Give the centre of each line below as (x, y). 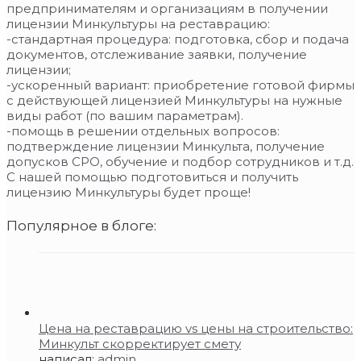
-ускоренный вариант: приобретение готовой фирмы (180, 85)
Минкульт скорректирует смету (140, 343)
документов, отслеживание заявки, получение (157, 54)
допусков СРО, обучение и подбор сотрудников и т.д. (180, 161)
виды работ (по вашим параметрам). (125, 115)
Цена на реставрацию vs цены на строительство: (196, 328)
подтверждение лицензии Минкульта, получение (166, 146)
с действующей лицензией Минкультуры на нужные (174, 100)
